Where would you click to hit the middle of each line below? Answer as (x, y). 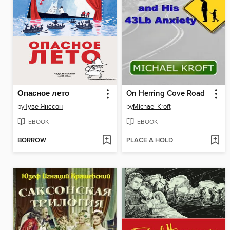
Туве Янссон (43, 107)
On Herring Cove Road (165, 94)
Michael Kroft (152, 107)
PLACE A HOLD (149, 141)
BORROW (32, 141)
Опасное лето (43, 94)
